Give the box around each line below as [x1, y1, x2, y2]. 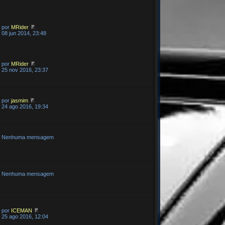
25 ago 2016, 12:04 [1, 213, 48, 219]
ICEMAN [11, 207, 32, 213]
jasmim [11, 97, 28, 103]
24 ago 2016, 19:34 [1, 103, 48, 109]
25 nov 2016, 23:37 [1, 67, 48, 73]
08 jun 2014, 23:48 [1, 30, 46, 36]
